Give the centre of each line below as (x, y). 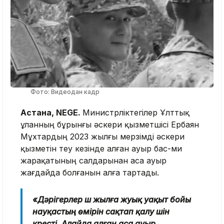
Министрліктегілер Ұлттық (136, 112)
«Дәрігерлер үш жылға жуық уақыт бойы (112, 199)
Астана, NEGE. (51, 112)
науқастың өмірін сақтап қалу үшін (101, 211)
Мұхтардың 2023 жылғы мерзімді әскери (102, 136)
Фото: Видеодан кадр (65, 91)
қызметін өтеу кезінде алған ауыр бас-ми (101, 148)
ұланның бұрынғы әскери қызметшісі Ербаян (110, 124)
